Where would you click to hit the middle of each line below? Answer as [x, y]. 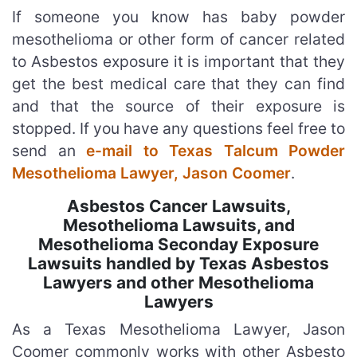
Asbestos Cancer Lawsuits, [178, 206]
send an [49, 150]
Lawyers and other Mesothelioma [178, 282]
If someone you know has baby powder [178, 16]
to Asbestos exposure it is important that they [178, 61]
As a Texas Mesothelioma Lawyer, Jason [178, 329]
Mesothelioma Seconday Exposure [178, 244]
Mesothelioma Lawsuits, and [178, 225]
